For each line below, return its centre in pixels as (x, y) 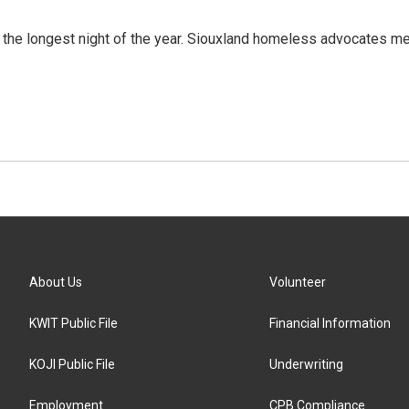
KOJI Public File (72, 364)
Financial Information (330, 323)
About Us (56, 282)
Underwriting (307, 364)
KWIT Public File (73, 323)
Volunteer (298, 282)
